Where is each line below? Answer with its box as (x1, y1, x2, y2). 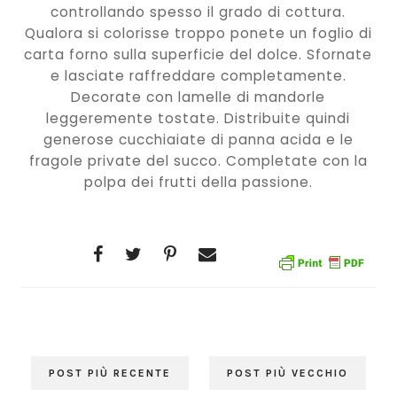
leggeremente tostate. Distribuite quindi (46, 109, 351, 128)
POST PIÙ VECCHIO (226, 367, 348, 380)
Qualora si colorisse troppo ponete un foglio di (24, 24, 372, 43)
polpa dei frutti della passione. (83, 173, 313, 192)
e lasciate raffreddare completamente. (50, 66, 346, 86)
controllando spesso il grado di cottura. (51, 3, 346, 22)
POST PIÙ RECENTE (49, 367, 172, 380)
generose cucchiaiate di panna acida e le (43, 130, 354, 150)
